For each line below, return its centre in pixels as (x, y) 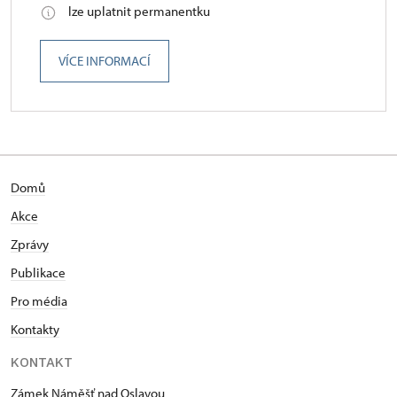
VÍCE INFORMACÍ (105, 61)
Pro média (39, 301)
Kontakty (35, 330)
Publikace (38, 273)
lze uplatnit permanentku (139, 12)
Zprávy (30, 245)
